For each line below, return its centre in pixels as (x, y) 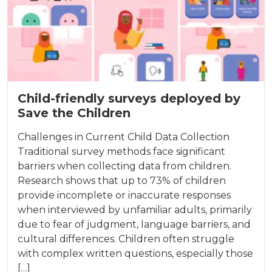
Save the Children (74, 113)
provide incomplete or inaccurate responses (124, 195)
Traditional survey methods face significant (121, 151)
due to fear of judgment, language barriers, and (134, 224)
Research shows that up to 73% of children (122, 180)
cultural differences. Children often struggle (126, 239)
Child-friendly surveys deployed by (129, 98)
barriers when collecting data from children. (124, 166)
